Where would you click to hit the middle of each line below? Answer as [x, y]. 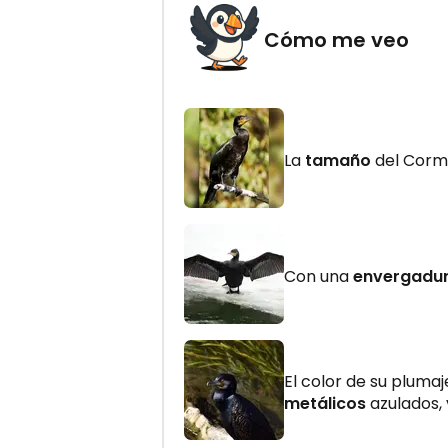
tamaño [338, 160]
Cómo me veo [336, 39]
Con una [318, 276]
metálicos [325, 403]
